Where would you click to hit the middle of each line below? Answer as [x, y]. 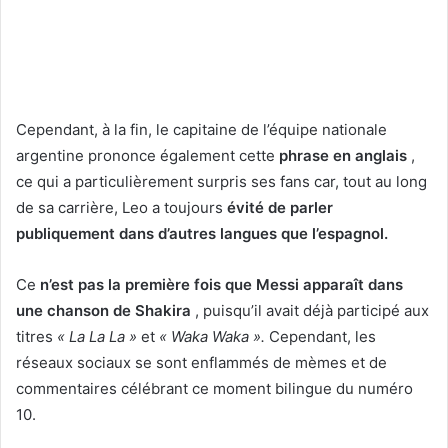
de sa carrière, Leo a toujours [121, 208]
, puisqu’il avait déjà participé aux [310, 311]
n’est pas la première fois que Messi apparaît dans [221, 285]
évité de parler [280, 208]
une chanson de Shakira [103, 311]
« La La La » [97, 337]
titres [36, 337]
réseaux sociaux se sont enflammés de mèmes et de [201, 363]
